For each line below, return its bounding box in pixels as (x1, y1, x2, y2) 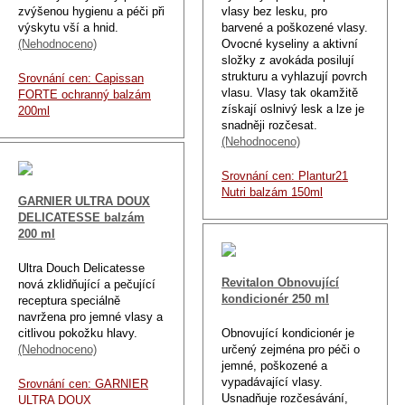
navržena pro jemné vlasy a (18, 309, 163, 324)
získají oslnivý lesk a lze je (221, 101, 364, 116)
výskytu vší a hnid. (18, 20, 118, 34)
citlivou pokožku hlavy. (18, 325, 137, 340)
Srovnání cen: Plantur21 (221, 168, 348, 183)
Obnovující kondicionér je (221, 325, 354, 340)
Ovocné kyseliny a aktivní (221, 36, 358, 51)
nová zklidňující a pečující (18, 277, 155, 291)
